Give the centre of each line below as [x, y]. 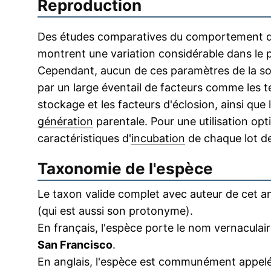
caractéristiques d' [84, 138]
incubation [158, 138]
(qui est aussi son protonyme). [115, 211]
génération [65, 121]
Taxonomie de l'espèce [125, 168]
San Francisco [75, 245]
